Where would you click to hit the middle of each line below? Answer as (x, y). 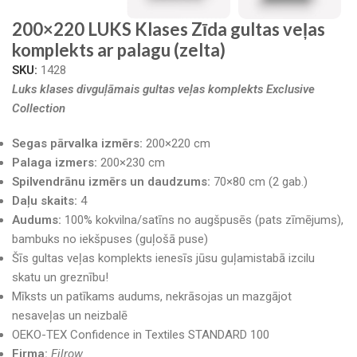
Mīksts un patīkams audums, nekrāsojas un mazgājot (152, 296)
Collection (39, 108)
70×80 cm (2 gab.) (259, 182)
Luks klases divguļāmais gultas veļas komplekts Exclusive (163, 89)
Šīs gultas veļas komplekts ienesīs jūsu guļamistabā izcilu (163, 258)
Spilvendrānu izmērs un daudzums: (111, 182)
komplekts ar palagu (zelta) (119, 50)
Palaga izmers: (56, 163)
